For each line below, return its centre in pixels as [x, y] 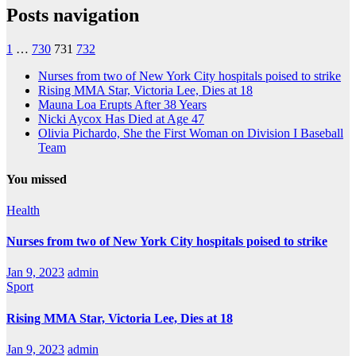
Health [23, 210]
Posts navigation [73, 15]
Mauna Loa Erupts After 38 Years [122, 105]
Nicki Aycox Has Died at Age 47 [121, 119]
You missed [37, 179]
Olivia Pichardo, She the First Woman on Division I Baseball [191, 133]
